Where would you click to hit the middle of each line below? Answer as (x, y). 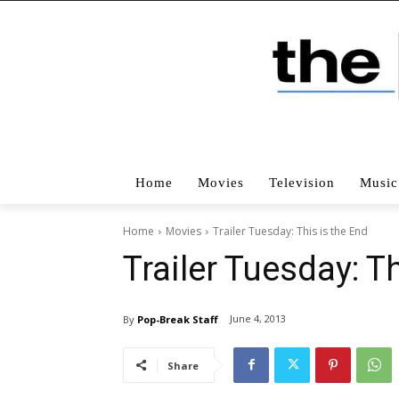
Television (302, 182)
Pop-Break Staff (178, 319)
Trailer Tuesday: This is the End (290, 231)
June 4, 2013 (258, 319)
